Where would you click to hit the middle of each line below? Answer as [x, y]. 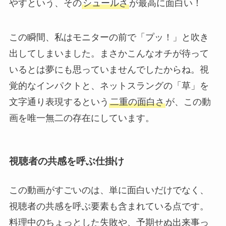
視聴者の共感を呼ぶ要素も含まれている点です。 [109, 206]
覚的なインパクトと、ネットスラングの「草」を [109, 86]
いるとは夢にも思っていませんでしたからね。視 [109, 70]
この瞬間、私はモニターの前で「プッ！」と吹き [109, 38]
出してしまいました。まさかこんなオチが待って [109, 54]
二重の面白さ [137, 102]
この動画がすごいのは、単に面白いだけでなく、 [109, 190]
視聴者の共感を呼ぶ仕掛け [66, 161]
